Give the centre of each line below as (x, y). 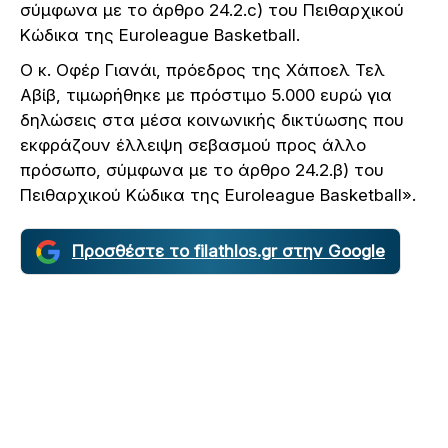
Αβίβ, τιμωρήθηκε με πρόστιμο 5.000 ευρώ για (206, 95)
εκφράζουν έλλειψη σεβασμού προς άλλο (193, 145)
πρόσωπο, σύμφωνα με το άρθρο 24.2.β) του (202, 170)
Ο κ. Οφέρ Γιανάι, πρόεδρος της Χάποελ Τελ (202, 70)
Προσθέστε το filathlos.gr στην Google (228, 251)
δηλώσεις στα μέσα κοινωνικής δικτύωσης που (212, 120)
